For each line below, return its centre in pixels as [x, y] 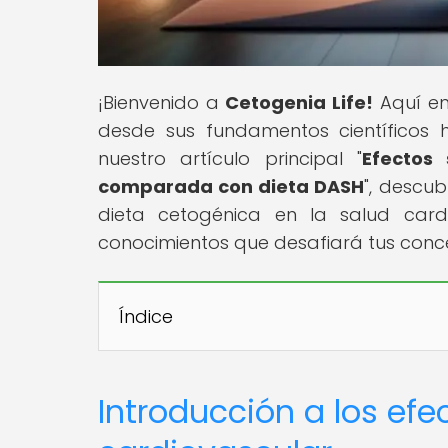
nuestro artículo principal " [230, 158]
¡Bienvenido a [162, 102]
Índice [146, 316]
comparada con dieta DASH [231, 186]
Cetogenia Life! [299, 102]
